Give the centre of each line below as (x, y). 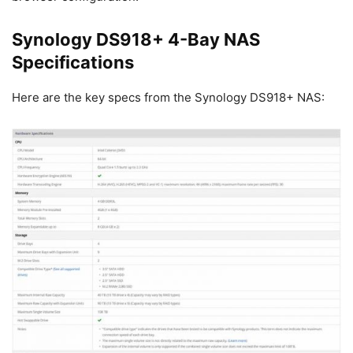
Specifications (73, 63)
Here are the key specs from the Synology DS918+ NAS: (168, 98)
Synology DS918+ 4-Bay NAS (136, 40)
